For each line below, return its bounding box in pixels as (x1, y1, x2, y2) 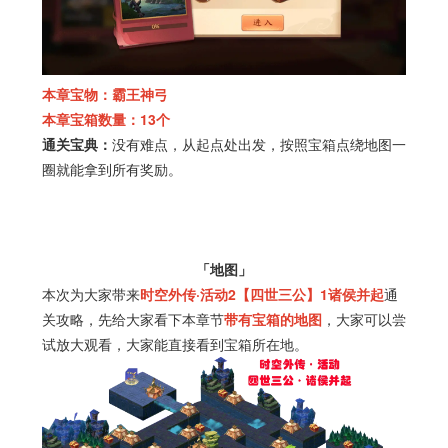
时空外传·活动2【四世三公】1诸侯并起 (139, 284, 384, 305)
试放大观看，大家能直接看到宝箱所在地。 (41, 334, 308, 355)
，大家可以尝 (321, 309, 406, 330)
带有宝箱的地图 (223, 309, 322, 330)
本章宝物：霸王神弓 (41, 84, 168, 105)
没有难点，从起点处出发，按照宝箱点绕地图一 (111, 134, 406, 155)
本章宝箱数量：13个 (41, 109, 170, 130)
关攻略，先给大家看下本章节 (41, 309, 224, 330)
